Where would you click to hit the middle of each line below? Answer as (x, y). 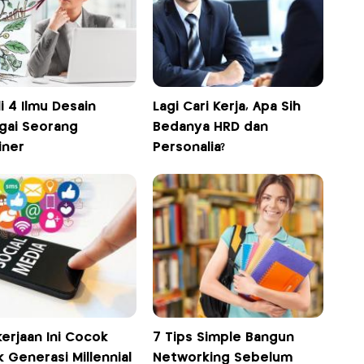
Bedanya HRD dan (211, 127)
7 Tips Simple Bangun (224, 337)
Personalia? (189, 147)
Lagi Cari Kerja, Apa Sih (227, 106)
